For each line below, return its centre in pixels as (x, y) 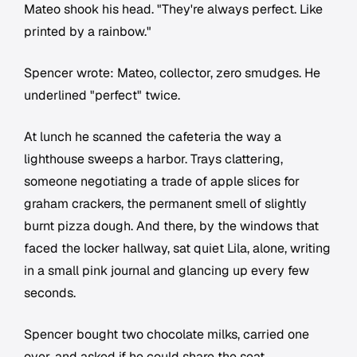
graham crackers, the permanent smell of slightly (165, 204)
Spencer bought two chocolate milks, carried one (167, 335)
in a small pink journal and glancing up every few (167, 271)
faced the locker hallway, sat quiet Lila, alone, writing (177, 249)
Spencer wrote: (71, 73)
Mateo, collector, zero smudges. (209, 73)
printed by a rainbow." (88, 32)
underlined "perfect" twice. (102, 96)
